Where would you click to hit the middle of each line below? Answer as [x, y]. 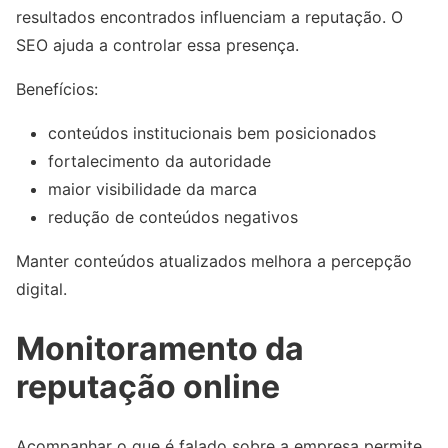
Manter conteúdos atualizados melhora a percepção [214, 261]
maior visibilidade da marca [152, 189]
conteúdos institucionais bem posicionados [212, 133]
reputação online [148, 386]
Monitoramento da [160, 348]
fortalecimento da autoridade [159, 161]
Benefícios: [57, 89]
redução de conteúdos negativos [173, 217]
